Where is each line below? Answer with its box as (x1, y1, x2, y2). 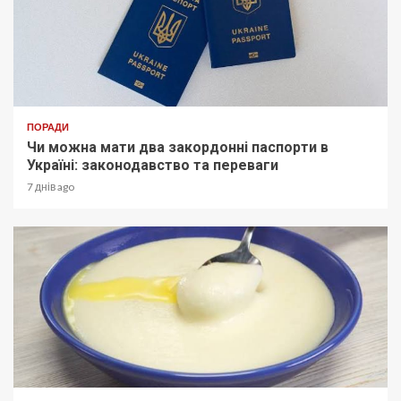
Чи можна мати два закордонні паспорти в (27, 139, 328, 157)
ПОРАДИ (27, 121, 69, 133)
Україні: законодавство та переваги (27, 157, 278, 175)
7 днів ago (27, 180, 74, 194)
